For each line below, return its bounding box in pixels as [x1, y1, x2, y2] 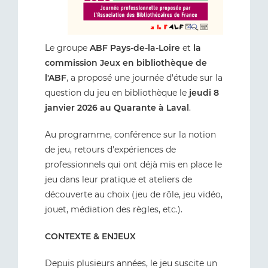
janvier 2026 [45, 102, 98, 113]
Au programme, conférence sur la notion [45, 129, 216, 140]
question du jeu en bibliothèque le [45, 87, 189, 98]
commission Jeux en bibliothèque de [45, 57, 207, 68]
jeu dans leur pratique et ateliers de [45, 173, 192, 185]
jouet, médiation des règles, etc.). [45, 203, 182, 215]
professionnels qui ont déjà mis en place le [45, 159, 222, 170]
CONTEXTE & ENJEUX [45, 230, 136, 242]
